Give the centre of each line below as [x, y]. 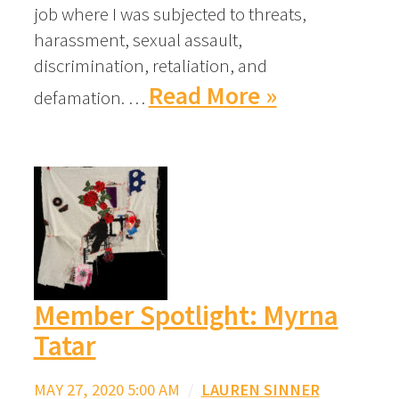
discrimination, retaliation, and [150, 65]
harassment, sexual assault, [138, 39]
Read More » [212, 95]
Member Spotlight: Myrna [186, 315]
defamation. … [89, 97]
